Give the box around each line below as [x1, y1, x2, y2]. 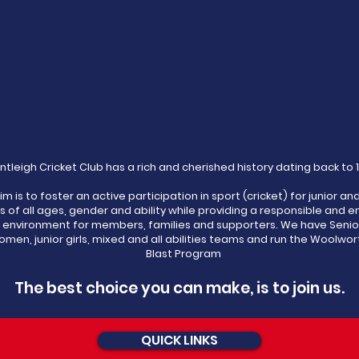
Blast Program [145, 246, 221, 261]
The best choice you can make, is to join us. [14, 277, 345, 299]
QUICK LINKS [141, 331, 218, 349]
